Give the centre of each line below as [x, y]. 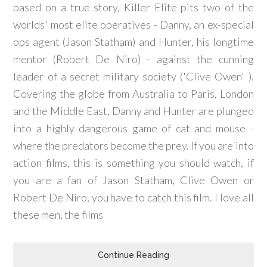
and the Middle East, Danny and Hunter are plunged [133, 111]
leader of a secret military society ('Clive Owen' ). [133, 76]
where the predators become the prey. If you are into [133, 145]
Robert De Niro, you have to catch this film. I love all [133, 197]
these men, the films [58, 215]
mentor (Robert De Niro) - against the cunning [133, 59]
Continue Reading [133, 255]
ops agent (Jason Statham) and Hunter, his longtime [133, 42]
